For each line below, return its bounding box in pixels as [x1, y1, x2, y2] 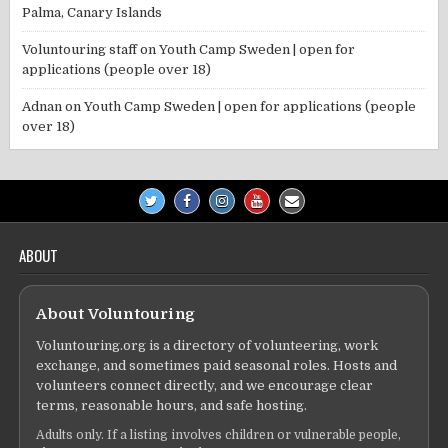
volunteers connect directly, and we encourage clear [36, 377, 374, 393]
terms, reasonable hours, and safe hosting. [36, 397, 308, 413]
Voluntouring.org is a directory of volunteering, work [36, 337, 379, 353]
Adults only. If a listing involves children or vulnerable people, [36, 427, 402, 442]
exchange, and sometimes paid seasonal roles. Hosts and [36, 357, 398, 373]
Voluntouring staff [22, 41, 138, 57]
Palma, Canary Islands [22, 4, 163, 20]
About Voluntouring [36, 304, 196, 323]
